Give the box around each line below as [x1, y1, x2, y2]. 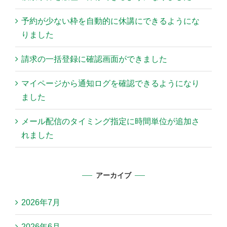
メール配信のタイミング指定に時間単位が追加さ [21, 117, 200, 126]
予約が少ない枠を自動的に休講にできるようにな [21, 17, 200, 26]
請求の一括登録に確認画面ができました [21, 55, 167, 64]
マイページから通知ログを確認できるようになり [21, 79, 200, 88]
